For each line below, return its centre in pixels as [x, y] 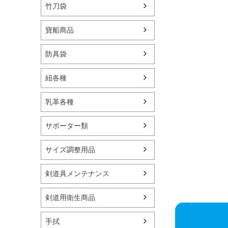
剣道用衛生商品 [70, 197]
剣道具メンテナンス [77, 173]
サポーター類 [67, 125]
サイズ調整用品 [70, 149]
